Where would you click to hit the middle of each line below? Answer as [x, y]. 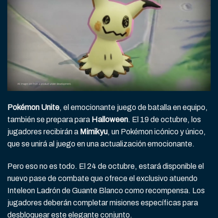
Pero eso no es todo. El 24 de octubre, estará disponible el [106, 166]
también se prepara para [49, 119]
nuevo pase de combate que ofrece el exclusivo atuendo [102, 178]
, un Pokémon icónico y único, [157, 131]
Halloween [110, 119]
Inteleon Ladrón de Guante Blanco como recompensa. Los [106, 190]
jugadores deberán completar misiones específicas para [103, 202]
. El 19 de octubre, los [164, 119]
